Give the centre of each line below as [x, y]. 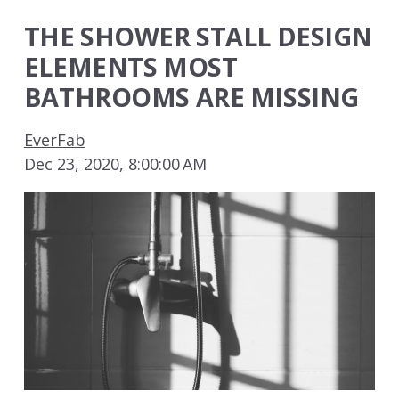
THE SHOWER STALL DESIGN [198, 37]
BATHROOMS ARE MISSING [191, 97]
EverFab [54, 140]
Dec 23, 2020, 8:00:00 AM [115, 164]
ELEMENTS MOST [130, 67]
